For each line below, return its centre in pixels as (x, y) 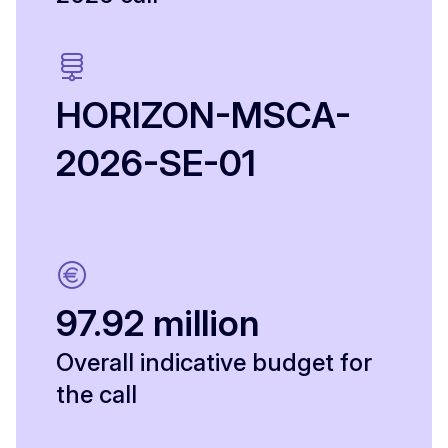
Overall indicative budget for (214, 363)
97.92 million (157, 323)
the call (96, 395)
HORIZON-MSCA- (203, 115)
